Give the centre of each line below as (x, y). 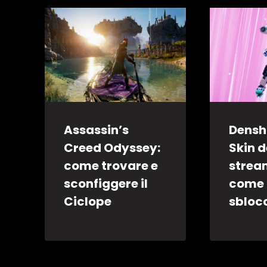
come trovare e (111, 165)
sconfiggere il (106, 183)
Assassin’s (96, 130)
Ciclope (88, 201)
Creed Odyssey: (112, 148)
